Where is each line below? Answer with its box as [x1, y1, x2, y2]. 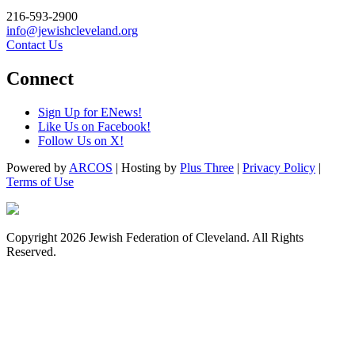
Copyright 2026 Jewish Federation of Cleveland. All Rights [6, 230, 303, 244]
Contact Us [6, 38, 63, 52]
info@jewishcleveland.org [6, 24, 138, 38]
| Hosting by [113, 160, 180, 174]
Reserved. [6, 244, 56, 258]
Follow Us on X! [38, 133, 124, 147]
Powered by [6, 160, 69, 174]
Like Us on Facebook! [38, 119, 151, 133]
